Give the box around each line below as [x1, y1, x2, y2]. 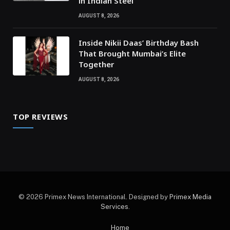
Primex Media [169, 193, 212, 201]
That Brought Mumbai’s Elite [79, 48, 186, 59]
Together [79, 59, 114, 70]
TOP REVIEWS [13, 111, 68, 122]
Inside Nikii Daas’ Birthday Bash [79, 37, 199, 48]
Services [100, 203, 128, 211]
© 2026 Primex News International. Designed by [18, 193, 169, 201]
